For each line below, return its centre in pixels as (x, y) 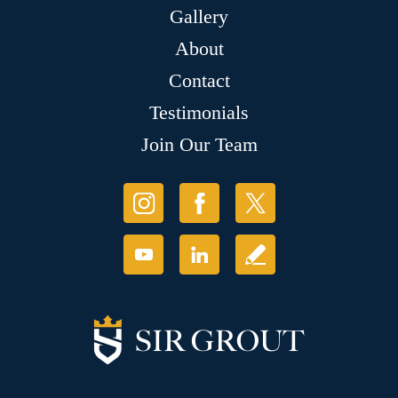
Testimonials (199, 113)
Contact (199, 81)
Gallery (199, 17)
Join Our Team (199, 145)
